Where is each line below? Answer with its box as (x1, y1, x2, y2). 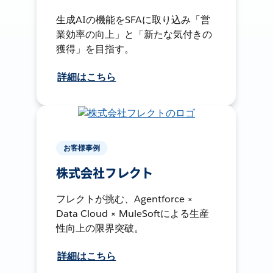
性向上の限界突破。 (56, 221, 144, 235)
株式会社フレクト (56, 165, 154, 182)
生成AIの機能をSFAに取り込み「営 (56, 13, 211, 26)
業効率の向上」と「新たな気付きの (56, 27, 213, 41)
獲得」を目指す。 (56, 42, 135, 55)
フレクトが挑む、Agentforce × (56, 192, 194, 205)
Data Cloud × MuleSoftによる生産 (56, 207, 209, 220)
